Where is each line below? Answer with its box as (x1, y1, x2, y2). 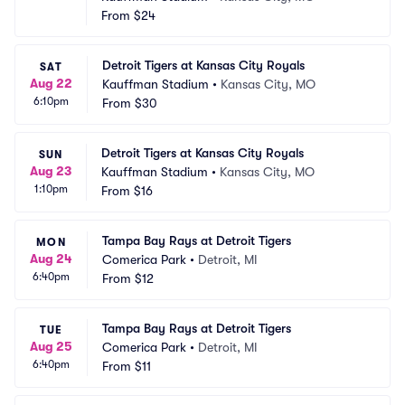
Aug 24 (30, 251, 72, 266)
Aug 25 (30, 339, 72, 353)
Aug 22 (30, 76, 72, 90)
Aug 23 (30, 164, 71, 178)
